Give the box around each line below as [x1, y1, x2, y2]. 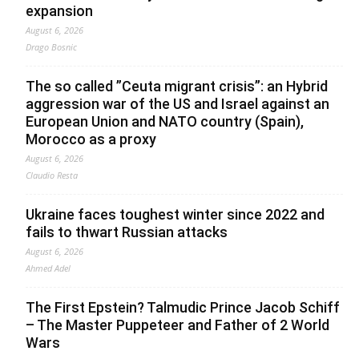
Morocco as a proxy [26, 131, 156, 148]
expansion [26, 2, 93, 20]
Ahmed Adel [26, 262, 71, 275]
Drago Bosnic [26, 41, 77, 54]
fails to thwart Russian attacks [26, 224, 228, 241]
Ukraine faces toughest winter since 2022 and [26, 206, 325, 224]
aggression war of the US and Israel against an [26, 95, 329, 113]
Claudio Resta [26, 169, 78, 182]
